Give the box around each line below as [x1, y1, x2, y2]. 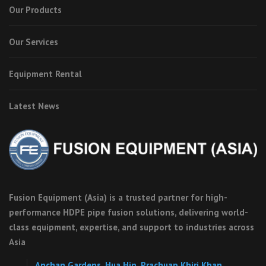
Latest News [9, 100, 59, 112]
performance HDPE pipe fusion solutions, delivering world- [9, 206, 248, 218]
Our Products [9, 4, 62, 16]
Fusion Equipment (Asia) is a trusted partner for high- [9, 191, 227, 203]
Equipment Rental [9, 68, 82, 80]
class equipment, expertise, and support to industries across [9, 221, 254, 233]
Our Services [9, 36, 58, 48]
